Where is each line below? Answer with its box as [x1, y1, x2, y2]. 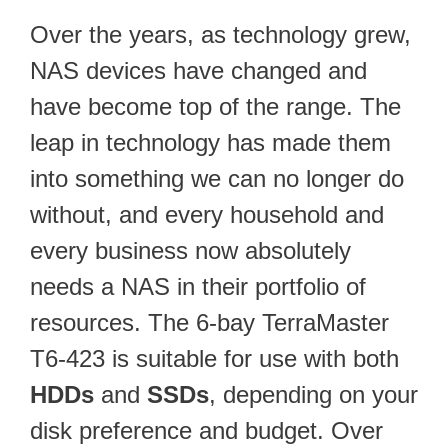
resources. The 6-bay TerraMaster [30, 309, 389, 337]
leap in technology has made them [30, 129, 391, 157]
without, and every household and [30, 201, 384, 229]
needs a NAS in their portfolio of [30, 273, 366, 301]
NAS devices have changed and [30, 57, 367, 85]
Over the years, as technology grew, [30, 21, 411, 49]
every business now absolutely [30, 237, 351, 265]
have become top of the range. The [30, 93, 401, 121]
